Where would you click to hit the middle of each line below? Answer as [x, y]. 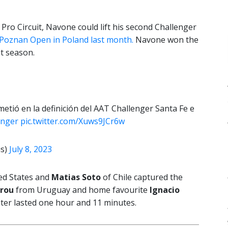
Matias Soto [76, 177]
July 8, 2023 [31, 149]
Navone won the [167, 40]
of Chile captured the [142, 177]
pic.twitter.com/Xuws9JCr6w [73, 121]
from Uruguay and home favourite [82, 190]
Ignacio [165, 190]
